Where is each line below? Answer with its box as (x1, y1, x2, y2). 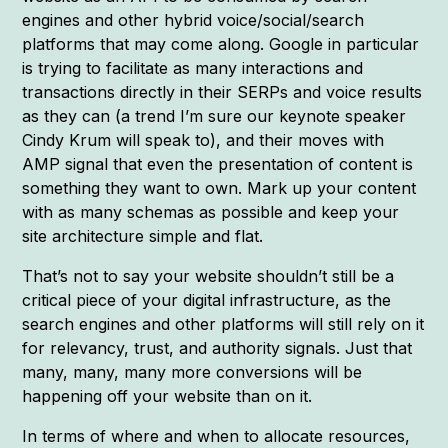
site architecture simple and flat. (22, 225, 264, 246)
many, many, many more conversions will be (22, 361, 363, 382)
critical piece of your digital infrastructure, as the (22, 289, 392, 310)
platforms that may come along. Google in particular (22, 33, 420, 54)
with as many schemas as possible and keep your (22, 201, 400, 222)
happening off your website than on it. (22, 385, 313, 406)
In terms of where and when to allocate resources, (22, 425, 411, 446)
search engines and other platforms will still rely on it (22, 313, 425, 334)
